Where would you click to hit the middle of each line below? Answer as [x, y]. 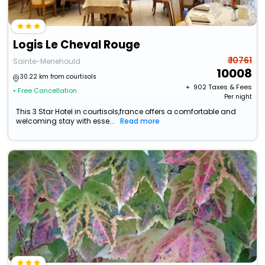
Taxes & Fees [230, 87]
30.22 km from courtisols [59, 77]
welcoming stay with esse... [66, 121]
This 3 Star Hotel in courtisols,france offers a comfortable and [126, 112]
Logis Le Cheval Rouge [77, 45]
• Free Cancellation [45, 91]
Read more [140, 121]
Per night [238, 97]
